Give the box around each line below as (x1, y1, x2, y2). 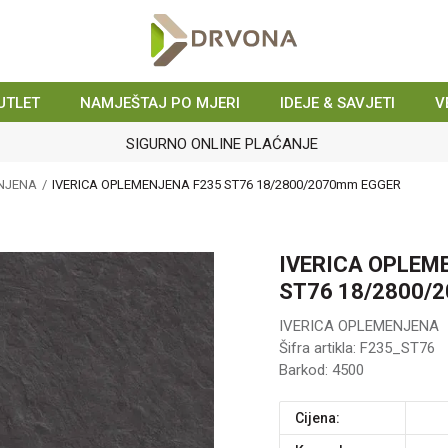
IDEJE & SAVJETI (280, 94, 395, 112)
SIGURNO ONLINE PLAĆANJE (126, 135, 318, 153)
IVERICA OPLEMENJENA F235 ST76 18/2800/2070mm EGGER (52, 177, 401, 192)
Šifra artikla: (279, 339, 360, 357)
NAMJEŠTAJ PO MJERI (80, 94, 240, 112)
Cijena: (304, 410, 340, 426)
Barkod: (279, 361, 332, 379)
